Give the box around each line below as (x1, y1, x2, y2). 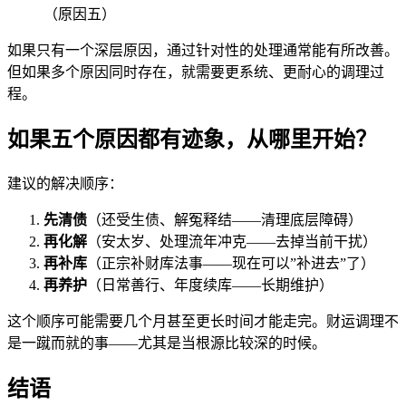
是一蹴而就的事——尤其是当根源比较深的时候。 (7, 334, 326, 351)
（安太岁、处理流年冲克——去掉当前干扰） (87, 233, 377, 249)
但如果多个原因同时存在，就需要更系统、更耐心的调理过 (7, 64, 384, 81)
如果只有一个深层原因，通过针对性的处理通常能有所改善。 (7, 43, 399, 59)
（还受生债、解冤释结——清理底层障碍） (87, 211, 362, 227)
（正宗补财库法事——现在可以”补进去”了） (87, 255, 375, 271)
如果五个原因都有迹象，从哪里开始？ (7, 127, 377, 151)
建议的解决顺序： (7, 175, 123, 191)
